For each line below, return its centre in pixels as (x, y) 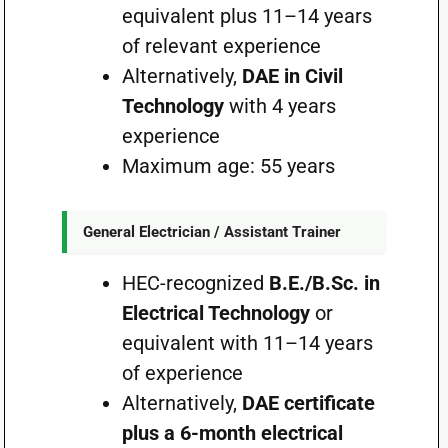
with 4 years (279, 106)
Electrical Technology (215, 313)
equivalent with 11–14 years (247, 343)
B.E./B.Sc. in (324, 283)
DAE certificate (308, 403)
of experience (182, 373)
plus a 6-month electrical (232, 433)
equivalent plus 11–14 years (246, 16)
